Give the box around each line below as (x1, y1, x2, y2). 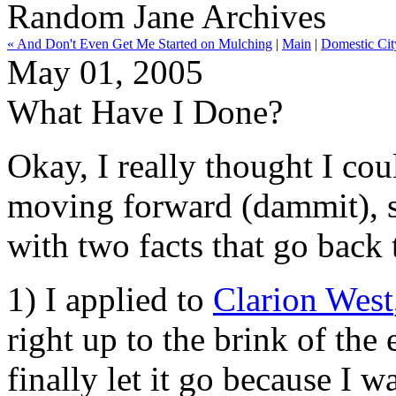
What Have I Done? (7, 93, 283, 131)
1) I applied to (7, 280, 213, 318)
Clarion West (213, 280, 393, 318)
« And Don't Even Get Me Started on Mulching (7, 36, 272, 51)
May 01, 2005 (7, 53, 203, 91)
